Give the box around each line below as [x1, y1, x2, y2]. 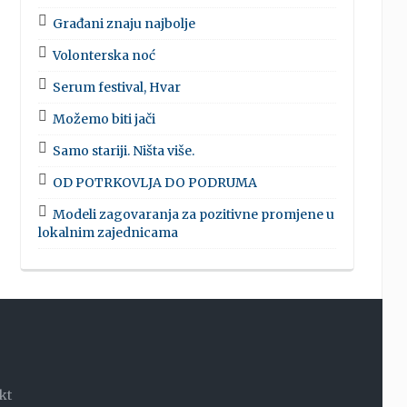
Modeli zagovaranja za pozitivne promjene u [52, 205, 334, 223]
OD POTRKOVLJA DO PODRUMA [52, 174, 257, 191]
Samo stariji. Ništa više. [52, 142, 194, 159]
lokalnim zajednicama [37, 223, 178, 241]
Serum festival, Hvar [52, 78, 181, 95]
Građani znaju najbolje [52, 15, 195, 32]
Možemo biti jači [52, 110, 155, 127]
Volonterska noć [52, 46, 155, 64]
